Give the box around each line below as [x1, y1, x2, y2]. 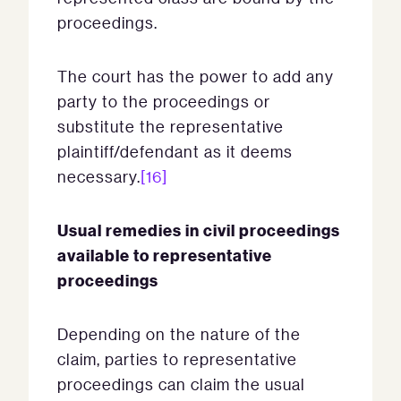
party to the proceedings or [57, 91, 270, 111]
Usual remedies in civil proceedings [57, 219, 340, 240]
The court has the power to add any [57, 66, 334, 86]
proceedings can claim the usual [57, 374, 305, 394]
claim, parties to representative [57, 349, 297, 369]
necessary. [57, 166, 141, 186]
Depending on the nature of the [57, 324, 301, 344]
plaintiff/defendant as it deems [57, 141, 293, 161]
